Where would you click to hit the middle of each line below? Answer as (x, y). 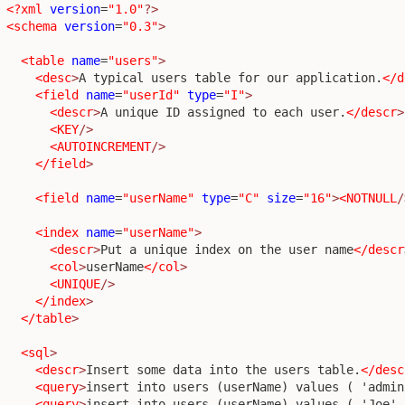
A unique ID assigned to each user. (223, 112)
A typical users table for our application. (231, 77)
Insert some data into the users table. (223, 369)
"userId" (151, 94)
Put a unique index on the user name (227, 249)
